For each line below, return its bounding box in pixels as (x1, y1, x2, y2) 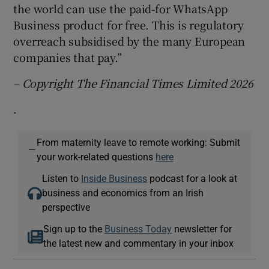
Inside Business (81, 173, 148, 183)
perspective (42, 202, 91, 212)
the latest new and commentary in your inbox (43, 238, 234, 248)
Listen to (42, 173, 82, 183)
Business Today (104, 223, 172, 234)
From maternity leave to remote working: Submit (36, 137, 240, 147)
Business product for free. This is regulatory (13, 16, 244, 32)
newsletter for (171, 223, 232, 234)
